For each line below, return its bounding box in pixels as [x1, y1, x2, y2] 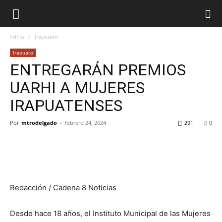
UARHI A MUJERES [10, 78, 145, 97]
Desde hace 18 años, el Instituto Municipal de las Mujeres [10, 209, 211, 218]
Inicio [10, 33, 24, 41]
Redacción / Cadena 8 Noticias [10, 183, 116, 192]
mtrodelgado [21, 119, 57, 126]
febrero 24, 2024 [65, 119, 106, 126]
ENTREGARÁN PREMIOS [10, 60, 186, 79]
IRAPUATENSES [10, 96, 122, 115]
